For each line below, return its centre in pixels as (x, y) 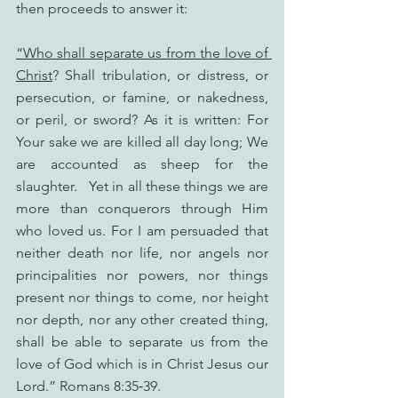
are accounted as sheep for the (142, 164)
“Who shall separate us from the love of (142, 53)
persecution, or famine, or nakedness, (142, 97)
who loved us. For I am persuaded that (142, 231)
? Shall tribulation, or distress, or (160, 75)
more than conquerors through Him (142, 208)
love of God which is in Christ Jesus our (142, 364)
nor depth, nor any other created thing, (142, 319)
